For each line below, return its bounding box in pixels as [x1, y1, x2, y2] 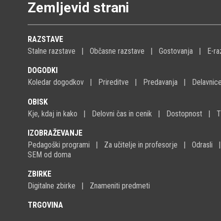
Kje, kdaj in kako [28, 109, 77, 118]
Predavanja [143, 77, 178, 87]
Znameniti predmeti [90, 181, 150, 190]
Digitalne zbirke [28, 181, 75, 190]
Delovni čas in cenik [92, 109, 152, 118]
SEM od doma [28, 149, 71, 159]
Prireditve [98, 77, 129, 87]
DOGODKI [28, 66, 58, 75]
